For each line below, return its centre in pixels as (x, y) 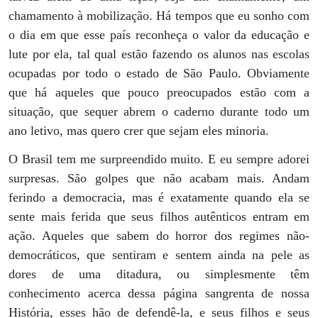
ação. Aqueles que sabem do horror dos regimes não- (159, 236)
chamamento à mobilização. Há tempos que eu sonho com (159, 15)
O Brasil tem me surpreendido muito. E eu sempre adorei (159, 159)
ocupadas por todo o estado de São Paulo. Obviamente (159, 73)
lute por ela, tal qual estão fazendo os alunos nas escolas (159, 54)
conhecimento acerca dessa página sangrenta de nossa (159, 294)
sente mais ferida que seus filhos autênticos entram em (159, 217)
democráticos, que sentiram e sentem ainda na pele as (159, 255)
